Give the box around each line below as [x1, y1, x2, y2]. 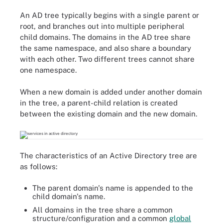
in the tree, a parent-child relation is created [20, 99, 178, 107]
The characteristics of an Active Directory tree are [20, 151, 197, 160]
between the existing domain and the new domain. [20, 110, 197, 118]
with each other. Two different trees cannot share [20, 54, 195, 63]
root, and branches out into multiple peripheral [20, 21, 185, 30]
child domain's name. [32, 192, 105, 201]
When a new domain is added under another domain [20, 88, 202, 96]
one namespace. [20, 65, 77, 74]
